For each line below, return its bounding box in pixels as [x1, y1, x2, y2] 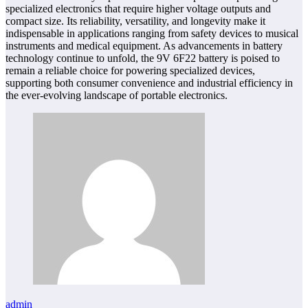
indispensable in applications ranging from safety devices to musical [5, 27, 298, 40]
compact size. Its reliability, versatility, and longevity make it [5, 15, 265, 27]
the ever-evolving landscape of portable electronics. [5, 89, 228, 102]
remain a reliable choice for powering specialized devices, [5, 65, 255, 77]
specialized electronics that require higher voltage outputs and [5, 3, 271, 15]
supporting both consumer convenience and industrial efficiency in [5, 77, 293, 89]
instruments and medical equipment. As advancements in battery [5, 40, 283, 52]
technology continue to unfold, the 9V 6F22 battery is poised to [5, 52, 280, 65]
